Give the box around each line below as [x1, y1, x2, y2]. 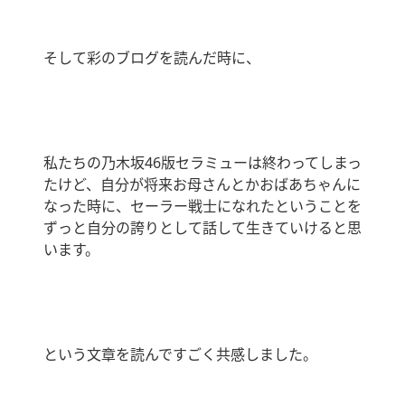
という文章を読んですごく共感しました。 [43, 344, 317, 365]
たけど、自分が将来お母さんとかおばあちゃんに [43, 174, 361, 195]
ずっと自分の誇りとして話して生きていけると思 [43, 218, 362, 239]
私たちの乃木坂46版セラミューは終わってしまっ [43, 153, 362, 174]
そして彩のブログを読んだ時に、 [43, 48, 260, 69]
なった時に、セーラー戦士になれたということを [43, 196, 362, 217]
